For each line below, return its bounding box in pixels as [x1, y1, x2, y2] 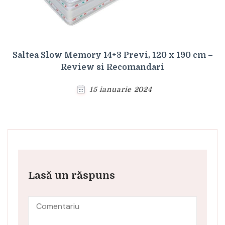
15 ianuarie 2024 [89, 85, 153, 93]
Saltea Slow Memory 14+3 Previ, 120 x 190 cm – [12, 50, 213, 60]
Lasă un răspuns [28, 169, 115, 181]
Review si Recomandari [61, 62, 164, 72]
